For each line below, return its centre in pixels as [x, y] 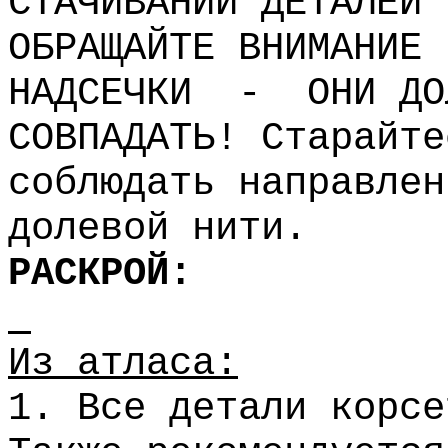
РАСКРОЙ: [100, 274]
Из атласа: [123, 364]
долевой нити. [157, 229]
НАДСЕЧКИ [100, 94]
